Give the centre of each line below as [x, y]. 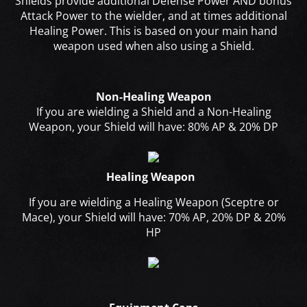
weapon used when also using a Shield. [153, 46]
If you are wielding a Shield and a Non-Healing [153, 112]
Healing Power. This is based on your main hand [153, 31]
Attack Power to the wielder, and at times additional [153, 16]
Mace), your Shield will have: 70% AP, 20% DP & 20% [153, 218]
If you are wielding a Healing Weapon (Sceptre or [153, 202]
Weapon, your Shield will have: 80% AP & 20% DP [153, 127]
